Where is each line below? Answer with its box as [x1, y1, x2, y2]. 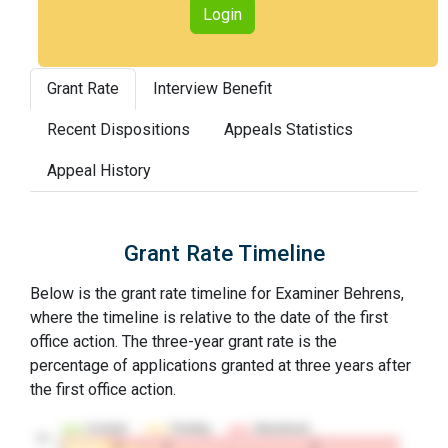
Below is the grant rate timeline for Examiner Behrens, [30, 284, 404, 303]
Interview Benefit [153, 79, 272, 98]
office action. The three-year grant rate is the [30, 332, 337, 351]
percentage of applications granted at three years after [30, 356, 411, 375]
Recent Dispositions [47, 120, 190, 139]
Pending [171, 422, 210, 435]
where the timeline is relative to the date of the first [30, 308, 388, 327]
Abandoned [254, 422, 309, 435]
